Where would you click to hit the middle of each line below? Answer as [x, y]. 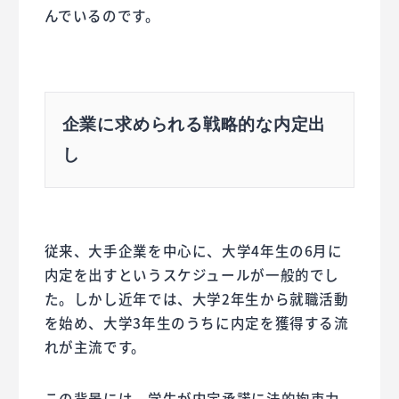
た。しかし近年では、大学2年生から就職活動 [196, 299]
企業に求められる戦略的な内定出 [194, 124]
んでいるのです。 [102, 16]
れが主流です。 [95, 347]
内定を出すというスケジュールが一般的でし [192, 275]
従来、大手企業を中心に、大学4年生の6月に [193, 251]
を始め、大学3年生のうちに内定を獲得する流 [196, 323]
